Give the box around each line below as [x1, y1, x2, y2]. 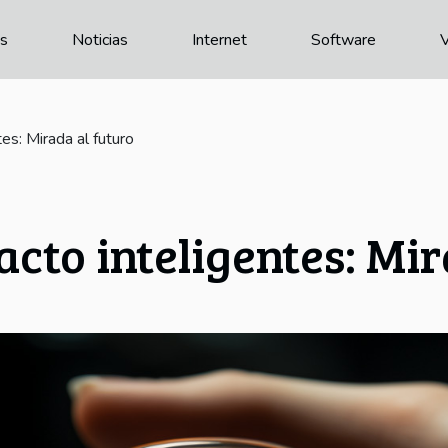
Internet [192, 28, 247, 51]
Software [311, 28, 376, 51]
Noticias [72, 28, 128, 51]
